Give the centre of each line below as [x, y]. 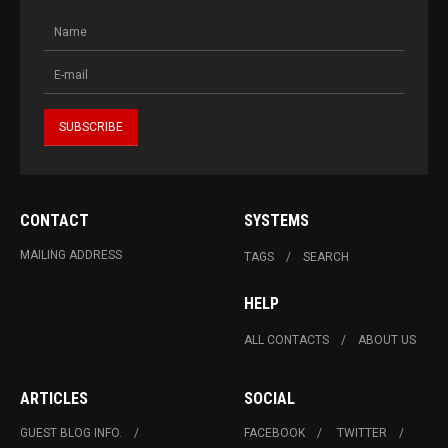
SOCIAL [269, 399]
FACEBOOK [274, 433]
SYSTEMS [276, 221]
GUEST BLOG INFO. [71, 433]
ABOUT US [387, 340]
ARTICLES [54, 399]
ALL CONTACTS [286, 340]
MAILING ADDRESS [71, 255]
